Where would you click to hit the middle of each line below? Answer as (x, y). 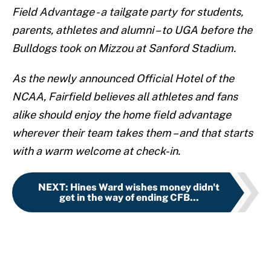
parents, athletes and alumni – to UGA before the (132, 30)
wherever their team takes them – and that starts (132, 133)
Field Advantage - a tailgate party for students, (128, 12)
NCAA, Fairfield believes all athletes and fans (125, 97)
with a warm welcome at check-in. (96, 151)
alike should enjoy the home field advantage (122, 115)
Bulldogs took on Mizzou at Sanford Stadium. (124, 48)
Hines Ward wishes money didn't (145, 188)
